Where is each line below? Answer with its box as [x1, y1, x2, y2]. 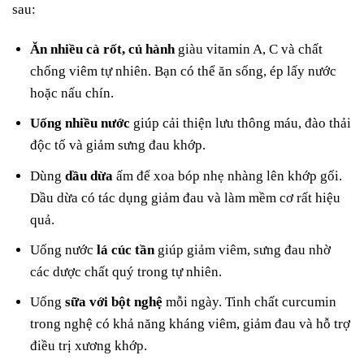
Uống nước [30, 241, 97, 258]
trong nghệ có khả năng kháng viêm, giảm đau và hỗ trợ [30, 316, 351, 332]
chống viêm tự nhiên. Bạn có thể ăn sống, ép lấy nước [30, 63, 337, 80]
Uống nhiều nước [30, 115, 131, 132]
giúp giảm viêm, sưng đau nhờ [154, 241, 331, 258]
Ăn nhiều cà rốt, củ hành [30, 41, 175, 58]
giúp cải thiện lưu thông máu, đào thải [130, 115, 352, 132]
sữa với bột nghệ [65, 294, 163, 310]
